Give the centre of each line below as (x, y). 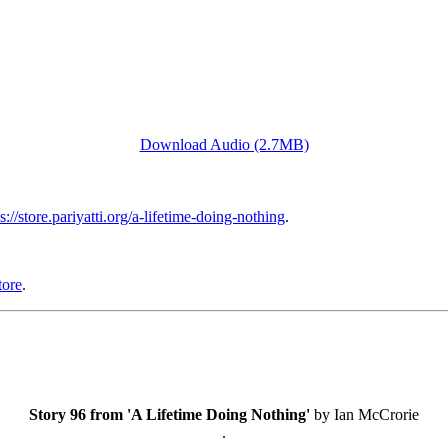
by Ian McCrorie (364, 414)
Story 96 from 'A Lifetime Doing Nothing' (169, 414)
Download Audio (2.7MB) (224, 145)
